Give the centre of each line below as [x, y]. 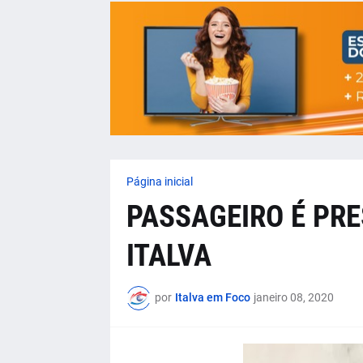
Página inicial [159, 181]
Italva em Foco [212, 298]
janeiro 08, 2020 [293, 298]
